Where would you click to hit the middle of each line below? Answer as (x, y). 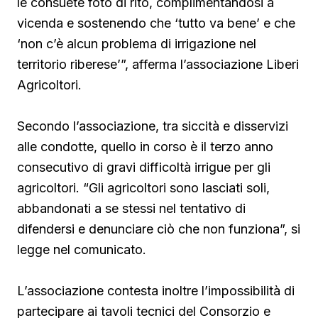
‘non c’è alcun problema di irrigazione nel (137, 44)
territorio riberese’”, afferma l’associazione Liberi (158, 65)
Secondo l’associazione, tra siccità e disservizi (153, 126)
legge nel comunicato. (82, 250)
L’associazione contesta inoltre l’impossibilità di (156, 291)
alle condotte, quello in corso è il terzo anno (145, 147)
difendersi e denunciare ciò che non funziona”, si (159, 229)
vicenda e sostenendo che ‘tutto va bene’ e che (156, 23)
